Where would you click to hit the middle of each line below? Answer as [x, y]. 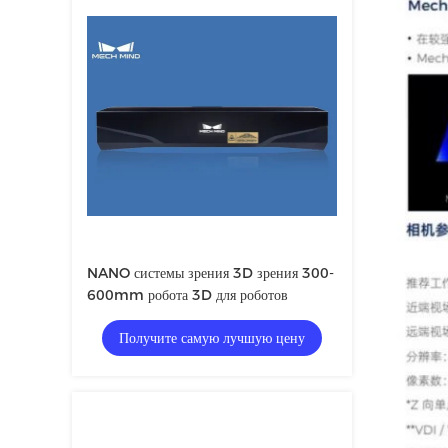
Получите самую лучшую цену [212, 338]
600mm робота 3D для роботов [187, 295]
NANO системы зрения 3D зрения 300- [210, 273]
